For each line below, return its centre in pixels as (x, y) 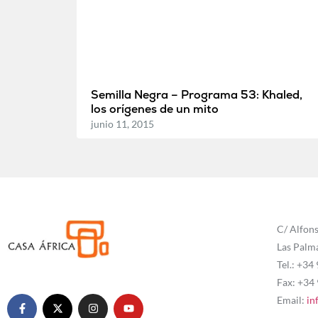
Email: (291, 300)
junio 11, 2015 (122, 124)
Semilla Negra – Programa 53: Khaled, (196, 94)
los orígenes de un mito (154, 109)
